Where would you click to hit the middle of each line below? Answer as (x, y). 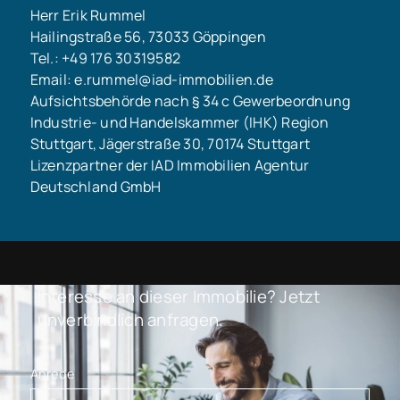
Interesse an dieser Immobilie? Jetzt (179, 297)
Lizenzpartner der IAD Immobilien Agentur (170, 165)
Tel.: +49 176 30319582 (105, 58)
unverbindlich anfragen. (130, 320)
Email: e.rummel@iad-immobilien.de (151, 79)
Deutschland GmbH (96, 186)
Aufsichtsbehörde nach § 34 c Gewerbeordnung (190, 100)
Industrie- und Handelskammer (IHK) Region (179, 122)
